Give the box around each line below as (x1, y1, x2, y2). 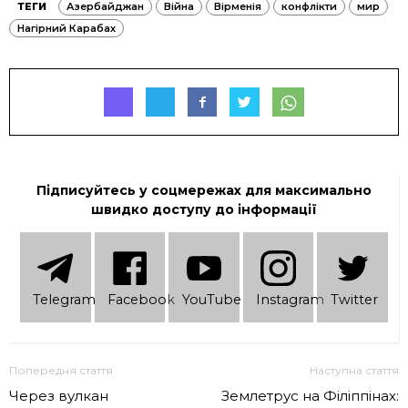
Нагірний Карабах (17, 22, 116, 36)
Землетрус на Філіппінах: (221, 386, 399, 404)
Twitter (330, 291, 378, 308)
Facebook (107, 291, 175, 308)
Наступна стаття (310, 362, 399, 377)
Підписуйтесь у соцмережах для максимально (36, 182, 372, 199)
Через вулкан (9, 386, 108, 404)
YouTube (181, 291, 241, 308)
